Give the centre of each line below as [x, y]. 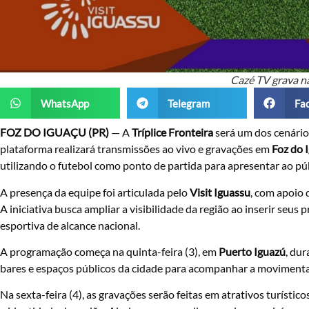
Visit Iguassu [220, 192]
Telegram [188, 103]
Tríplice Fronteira [172, 132]
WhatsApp [64, 103]
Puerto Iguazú [252, 251]
